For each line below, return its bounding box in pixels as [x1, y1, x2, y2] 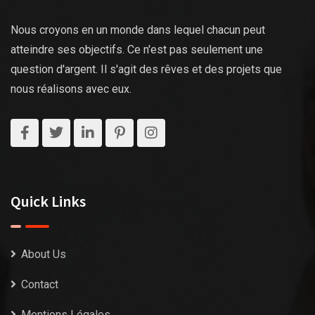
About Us [21, 247, 66, 261]
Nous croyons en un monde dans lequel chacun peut [11, 22, 265, 37]
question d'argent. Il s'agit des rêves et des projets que [11, 62, 282, 76]
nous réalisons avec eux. [11, 82, 131, 96]
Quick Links [11, 191, 86, 211]
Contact [21, 277, 58, 291]
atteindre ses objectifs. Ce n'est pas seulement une [11, 42, 263, 56]
